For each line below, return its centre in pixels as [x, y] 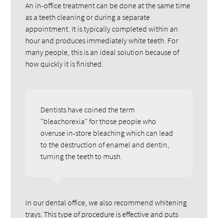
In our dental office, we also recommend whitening [106, 203]
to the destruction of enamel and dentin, [105, 145]
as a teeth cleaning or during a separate [88, 17]
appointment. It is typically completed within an [102, 28]
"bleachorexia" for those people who [99, 121]
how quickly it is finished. [65, 64]
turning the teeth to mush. [82, 156]
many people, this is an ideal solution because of [102, 52]
